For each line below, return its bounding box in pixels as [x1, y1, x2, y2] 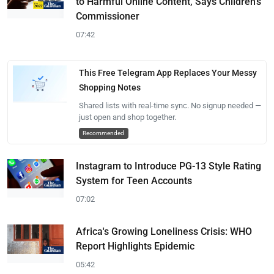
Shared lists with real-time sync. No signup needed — [78, 101, 261, 110]
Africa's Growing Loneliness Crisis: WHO [76, 226, 252, 237]
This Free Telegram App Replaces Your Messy [78, 68, 257, 78]
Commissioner [76, 10, 139, 22]
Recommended [83, 129, 125, 137]
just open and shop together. [78, 113, 176, 122]
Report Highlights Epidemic [76, 240, 194, 252]
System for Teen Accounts [76, 175, 192, 187]
